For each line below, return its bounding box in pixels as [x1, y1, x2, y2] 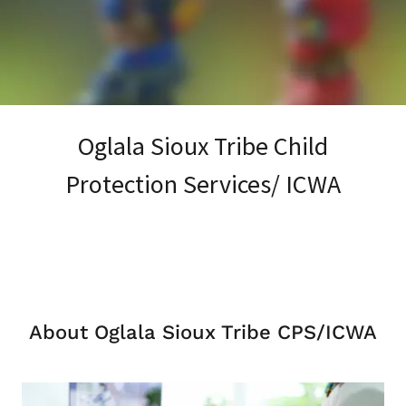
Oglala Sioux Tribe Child [78, 130, 328, 162]
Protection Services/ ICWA [65, 168, 341, 200]
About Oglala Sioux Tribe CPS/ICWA [29, 321, 377, 343]
